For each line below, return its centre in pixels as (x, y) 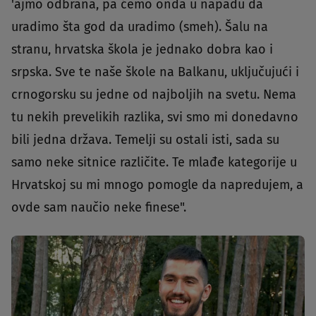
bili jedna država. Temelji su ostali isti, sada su (145, 139)
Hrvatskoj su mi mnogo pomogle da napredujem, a (157, 184)
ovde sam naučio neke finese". (99, 207)
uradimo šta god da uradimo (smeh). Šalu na (140, 26)
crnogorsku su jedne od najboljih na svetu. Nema (154, 94)
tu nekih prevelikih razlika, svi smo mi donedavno (155, 117)
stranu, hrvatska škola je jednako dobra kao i (142, 49)
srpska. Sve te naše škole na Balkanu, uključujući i (155, 72)
